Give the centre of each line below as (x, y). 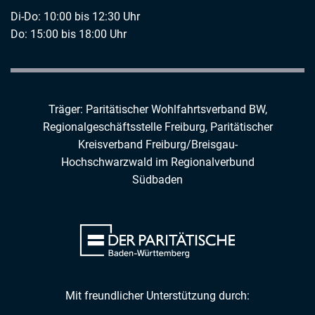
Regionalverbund (212, 162)
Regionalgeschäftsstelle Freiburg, (126, 127)
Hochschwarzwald (107, 162)
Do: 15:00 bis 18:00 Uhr (69, 34)
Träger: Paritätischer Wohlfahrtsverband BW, (157, 109)
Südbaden (157, 179)
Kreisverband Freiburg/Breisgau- (157, 144)
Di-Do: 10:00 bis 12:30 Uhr (75, 16)
